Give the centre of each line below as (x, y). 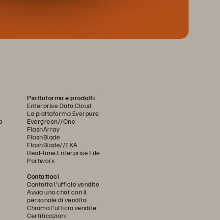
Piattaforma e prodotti (61, 97)
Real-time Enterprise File (64, 152)
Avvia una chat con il (57, 192)
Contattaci (43, 176)
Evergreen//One (51, 121)
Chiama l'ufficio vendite (62, 207)
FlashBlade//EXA (52, 144)
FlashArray (43, 129)
